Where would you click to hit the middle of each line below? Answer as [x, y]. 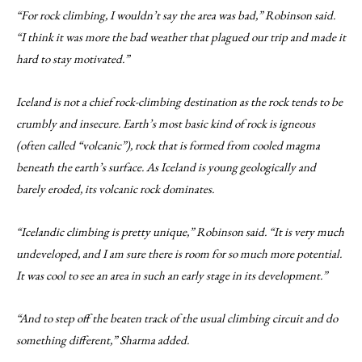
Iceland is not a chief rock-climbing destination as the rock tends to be [179, 101]
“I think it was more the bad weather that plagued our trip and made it [181, 37]
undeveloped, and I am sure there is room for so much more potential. [179, 253]
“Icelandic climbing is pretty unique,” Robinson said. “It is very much [180, 232]
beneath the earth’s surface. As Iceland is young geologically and [166, 167]
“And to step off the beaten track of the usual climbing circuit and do [177, 318]
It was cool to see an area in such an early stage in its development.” [172, 275]
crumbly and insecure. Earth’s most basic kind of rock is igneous [166, 123]
